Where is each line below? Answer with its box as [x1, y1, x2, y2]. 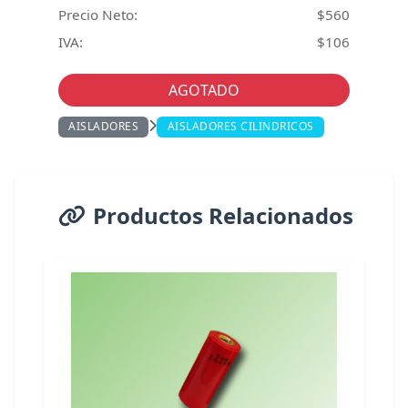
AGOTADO [168, 80, 240, 101]
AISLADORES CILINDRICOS [167, 118, 314, 135]
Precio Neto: [58, 5, 138, 25]
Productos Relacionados [93, 199, 353, 230]
